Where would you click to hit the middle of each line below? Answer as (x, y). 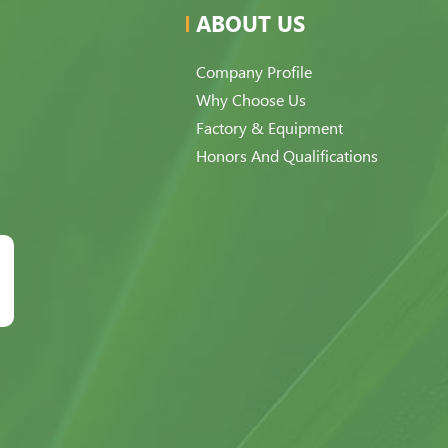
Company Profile (253, 72)
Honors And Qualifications (286, 156)
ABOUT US (250, 24)
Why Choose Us (250, 100)
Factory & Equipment (269, 128)
